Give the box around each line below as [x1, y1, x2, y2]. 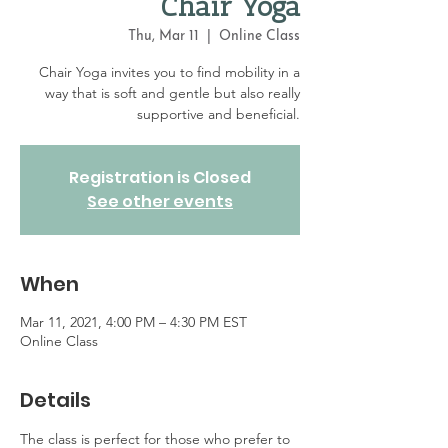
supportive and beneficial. [137, 105, 300, 123]
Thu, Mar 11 [128, 29, 199, 44]
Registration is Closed [69, 166, 251, 189]
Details [20, 386, 91, 414]
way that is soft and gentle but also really [45, 84, 300, 102]
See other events [87, 190, 233, 213]
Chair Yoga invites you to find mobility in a [39, 63, 300, 81]
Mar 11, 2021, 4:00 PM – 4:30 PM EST [20, 313, 247, 331]
